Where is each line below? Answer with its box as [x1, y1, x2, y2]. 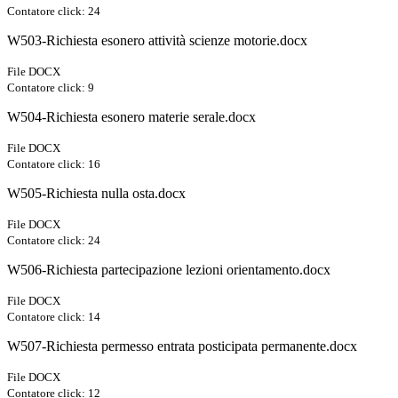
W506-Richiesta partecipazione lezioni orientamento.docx [7, 262, 330, 278]
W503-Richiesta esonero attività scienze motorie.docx [7, 33, 307, 49]
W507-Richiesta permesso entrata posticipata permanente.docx [7, 338, 357, 354]
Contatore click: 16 [7, 157, 100, 171]
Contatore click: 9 [7, 81, 94, 95]
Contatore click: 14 [7, 310, 100, 324]
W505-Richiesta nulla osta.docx [7, 186, 186, 202]
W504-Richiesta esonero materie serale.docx [7, 109, 256, 125]
